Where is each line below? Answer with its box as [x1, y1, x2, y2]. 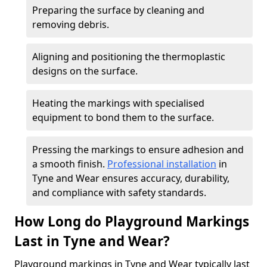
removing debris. [32, 18, 109, 31]
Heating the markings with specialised [32, 97, 204, 110]
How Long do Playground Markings [14, 212, 249, 231]
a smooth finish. [32, 157, 107, 170]
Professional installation [107, 157, 216, 170]
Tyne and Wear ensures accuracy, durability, [32, 172, 229, 185]
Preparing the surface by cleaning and [32, 4, 204, 17]
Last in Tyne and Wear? [14, 232, 170, 250]
